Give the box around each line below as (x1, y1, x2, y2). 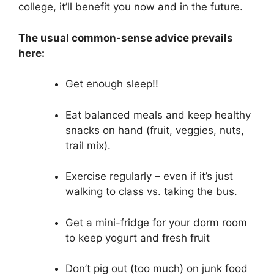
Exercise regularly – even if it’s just (65, 170, 233, 183)
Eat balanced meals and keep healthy (65, 108, 251, 121)
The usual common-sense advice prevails (18, 31, 233, 44)
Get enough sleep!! (65, 78, 158, 91)
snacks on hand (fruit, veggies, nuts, (65, 124, 244, 136)
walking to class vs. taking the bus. (65, 185, 237, 198)
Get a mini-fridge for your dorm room (65, 216, 247, 229)
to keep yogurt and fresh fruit (65, 231, 210, 244)
